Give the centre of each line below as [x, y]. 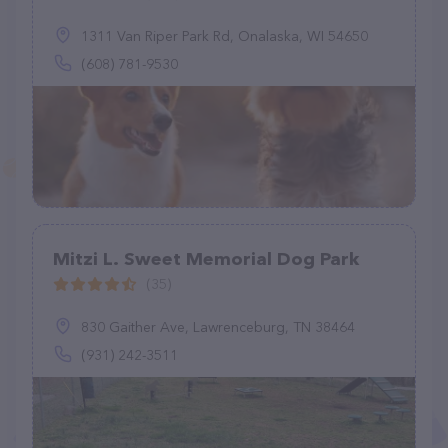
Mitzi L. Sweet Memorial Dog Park [206, 259]
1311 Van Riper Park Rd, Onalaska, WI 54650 [224, 36]
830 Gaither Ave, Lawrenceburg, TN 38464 [218, 327]
